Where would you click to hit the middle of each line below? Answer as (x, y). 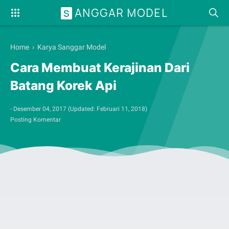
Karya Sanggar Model (72, 47)
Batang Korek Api (63, 86)
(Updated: (82, 109)
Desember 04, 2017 (40, 109)
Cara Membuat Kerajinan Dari (100, 68)
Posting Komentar (36, 119)
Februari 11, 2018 (121, 109)
